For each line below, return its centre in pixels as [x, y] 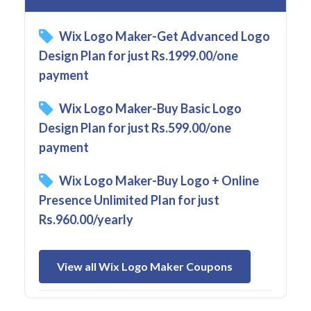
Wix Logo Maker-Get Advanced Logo [165, 36]
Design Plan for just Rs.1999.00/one [138, 55]
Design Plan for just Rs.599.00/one [135, 127]
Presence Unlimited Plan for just [129, 200]
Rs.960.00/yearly [86, 219]
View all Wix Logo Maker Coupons [145, 266]
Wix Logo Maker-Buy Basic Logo [150, 108]
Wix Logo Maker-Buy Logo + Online [159, 180]
